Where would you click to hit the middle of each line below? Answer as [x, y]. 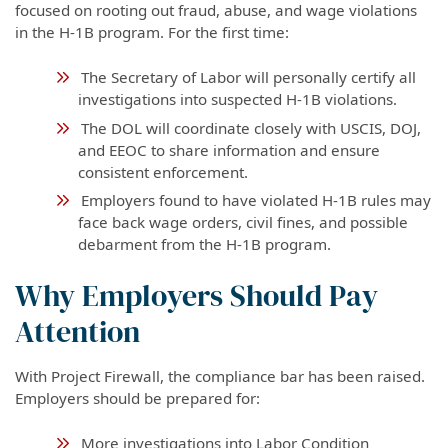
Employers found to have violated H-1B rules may [255, 200]
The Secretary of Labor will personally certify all [248, 76]
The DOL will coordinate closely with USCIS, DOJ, [250, 127]
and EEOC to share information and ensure [228, 149]
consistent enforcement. [162, 171]
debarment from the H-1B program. [204, 244]
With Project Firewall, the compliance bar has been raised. [220, 376]
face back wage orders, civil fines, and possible [242, 222]
